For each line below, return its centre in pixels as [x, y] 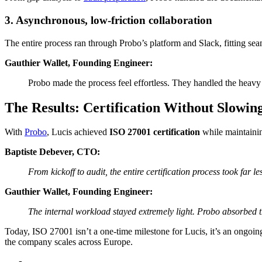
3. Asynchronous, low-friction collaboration [108, 20]
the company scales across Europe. [69, 242]
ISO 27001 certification [155, 132]
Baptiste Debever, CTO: [52, 152]
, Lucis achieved [78, 132]
